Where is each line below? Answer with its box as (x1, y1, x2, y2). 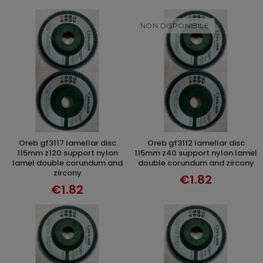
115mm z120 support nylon (16, 147, 118, 159)
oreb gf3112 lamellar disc (147, 137, 154, 149)
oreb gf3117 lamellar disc (18, 137, 25, 149)
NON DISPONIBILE (140, 21, 209, 30)
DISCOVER (180, 139, 221, 149)
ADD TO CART (49, 139, 97, 150)
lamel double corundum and (12, 157, 123, 168)
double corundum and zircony (137, 157, 254, 168)
